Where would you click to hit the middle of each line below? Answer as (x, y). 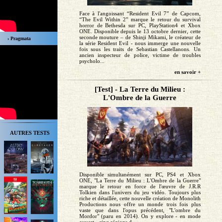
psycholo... (92, 61)
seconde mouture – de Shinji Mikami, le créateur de (140, 37)
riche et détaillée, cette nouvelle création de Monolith (140, 198)
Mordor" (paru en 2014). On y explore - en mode (140, 216)
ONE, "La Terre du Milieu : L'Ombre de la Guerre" (140, 180)
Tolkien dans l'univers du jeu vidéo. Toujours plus (140, 192)
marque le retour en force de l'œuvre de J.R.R (140, 186)
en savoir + (187, 72)
